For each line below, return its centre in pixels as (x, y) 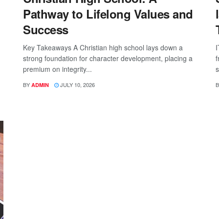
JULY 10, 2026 (77, 84)
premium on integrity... (58, 69)
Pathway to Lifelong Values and (108, 13)
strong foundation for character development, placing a (108, 58)
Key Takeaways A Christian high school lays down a (103, 47)
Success (46, 29)
